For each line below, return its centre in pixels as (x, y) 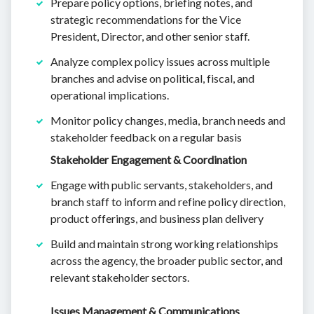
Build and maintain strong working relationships (164, 244)
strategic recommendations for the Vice (146, 20)
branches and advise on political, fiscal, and (152, 78)
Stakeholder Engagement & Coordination (149, 160)
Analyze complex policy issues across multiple (160, 62)
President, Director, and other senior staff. (150, 36)
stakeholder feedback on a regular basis (146, 137)
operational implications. (110, 95)
